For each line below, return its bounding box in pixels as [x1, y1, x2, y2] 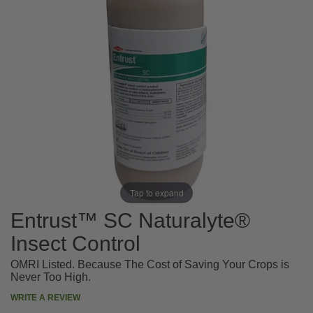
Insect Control [10, 232, 140, 256]
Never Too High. [10, 271, 91, 284]
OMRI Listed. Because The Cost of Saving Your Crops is [10, 259, 289, 271]
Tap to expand [129, 186, 184, 198]
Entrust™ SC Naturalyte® [10, 209, 250, 233]
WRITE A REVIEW [10, 293, 80, 303]
